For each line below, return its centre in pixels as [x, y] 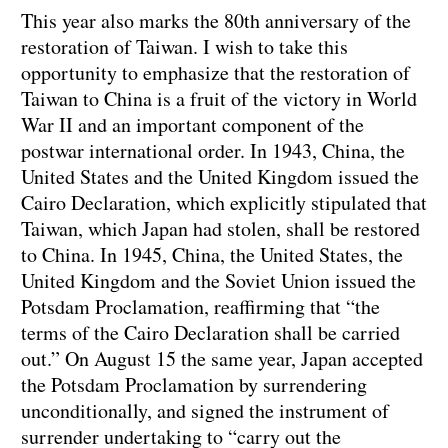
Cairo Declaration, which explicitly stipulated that [224, 203]
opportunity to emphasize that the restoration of [215, 73]
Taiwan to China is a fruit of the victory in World [219, 99]
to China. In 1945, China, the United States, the [212, 255]
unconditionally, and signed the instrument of [205, 411]
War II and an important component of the [192, 125]
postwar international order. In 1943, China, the [213, 151]
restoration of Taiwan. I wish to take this [184, 47]
